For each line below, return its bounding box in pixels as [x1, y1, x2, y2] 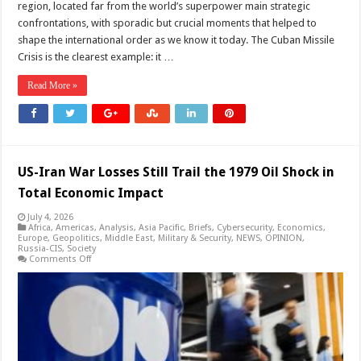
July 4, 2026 [27, 211, 74, 222]
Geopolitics [52, 232, 101, 243]
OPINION [265, 232, 303, 243]
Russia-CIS [18, 243, 63, 254]
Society [67, 243, 97, 254]
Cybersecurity [217, 222, 273, 233]
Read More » [27, 79, 78, 91]
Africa [28, 222, 52, 233]
